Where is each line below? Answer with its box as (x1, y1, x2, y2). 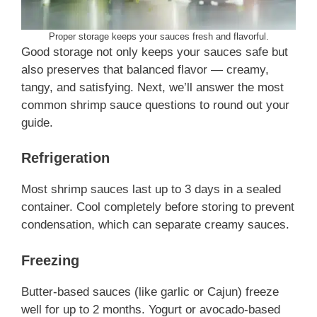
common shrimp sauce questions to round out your (21, 98, 289, 112)
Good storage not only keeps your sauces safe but (21, 45, 288, 59)
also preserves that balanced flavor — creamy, (21, 62, 269, 76)
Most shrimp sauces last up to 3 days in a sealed (21, 183, 281, 197)
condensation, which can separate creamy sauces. (21, 218, 289, 232)
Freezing (21, 252, 79, 268)
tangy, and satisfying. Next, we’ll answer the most (21, 80, 284, 94)
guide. (21, 115, 53, 129)
